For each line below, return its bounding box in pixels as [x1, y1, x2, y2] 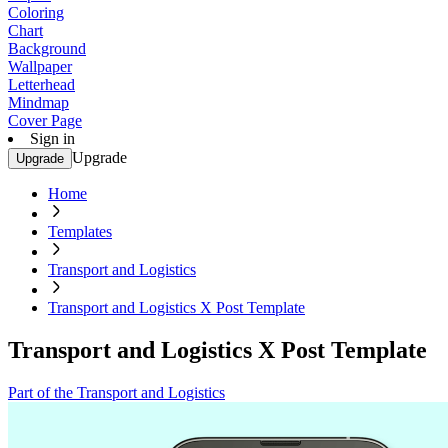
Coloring [8, 4, 64, 21]
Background [8, 40, 86, 57]
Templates [48, 223, 112, 240]
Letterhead [8, 76, 75, 93]
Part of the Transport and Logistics [8, 383, 225, 401]
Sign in [30, 130, 75, 147]
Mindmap [8, 94, 69, 111]
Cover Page [8, 112, 82, 129]
